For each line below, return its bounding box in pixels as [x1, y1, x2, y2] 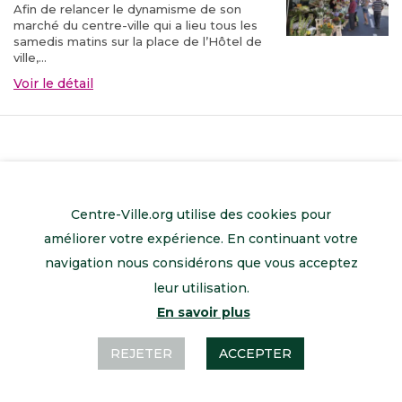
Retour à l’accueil [24, 312, 135, 329]
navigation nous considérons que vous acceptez [44, 255, 358, 272]
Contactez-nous [274, 312, 378, 329]
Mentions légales [148, 312, 260, 329]
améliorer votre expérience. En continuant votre [44, 231, 358, 248]
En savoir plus [156, 304, 250, 320]
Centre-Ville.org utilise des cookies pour [71, 205, 331, 223]
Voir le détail [13, 74, 93, 92]
